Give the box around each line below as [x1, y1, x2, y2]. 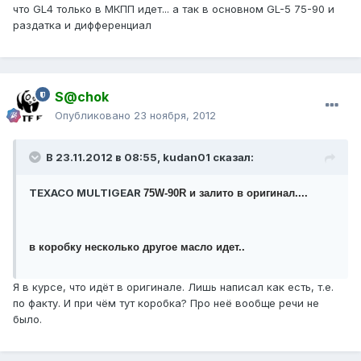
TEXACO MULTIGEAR [29, 186, 143, 200]
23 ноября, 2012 [134, 109, 216, 122]
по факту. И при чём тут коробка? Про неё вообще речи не [13, 297, 319, 310]
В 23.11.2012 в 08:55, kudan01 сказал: [46, 151, 254, 164]
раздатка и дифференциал [13, 19, 151, 32]
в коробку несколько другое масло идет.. [29, 241, 245, 254]
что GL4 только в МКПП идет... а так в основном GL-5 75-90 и [13, 2, 334, 16]
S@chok [55, 89, 109, 106]
